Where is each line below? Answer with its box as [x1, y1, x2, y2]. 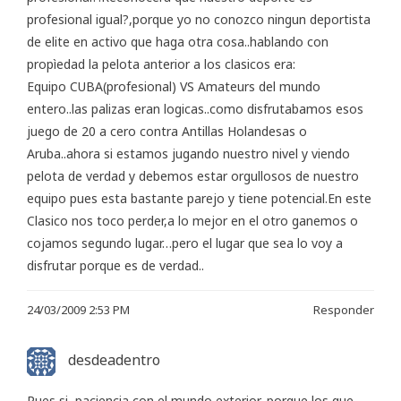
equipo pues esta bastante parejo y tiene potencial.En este [27, 189, 371, 207]
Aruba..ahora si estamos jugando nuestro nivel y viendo [27, 144, 350, 162]
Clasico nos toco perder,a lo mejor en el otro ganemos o [27, 211, 358, 229]
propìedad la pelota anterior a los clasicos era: [27, 55, 295, 73]
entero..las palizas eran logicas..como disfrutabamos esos [27, 99, 363, 117]
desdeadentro [68, 349, 160, 370]
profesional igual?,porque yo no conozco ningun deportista [27, 10, 371, 28]
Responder [313, 301, 374, 318]
